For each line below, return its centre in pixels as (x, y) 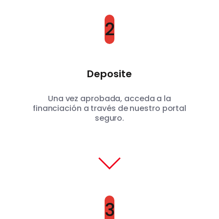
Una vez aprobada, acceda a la (109, 99)
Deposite (109, 74)
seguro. (109, 118)
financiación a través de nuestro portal (109, 109)
